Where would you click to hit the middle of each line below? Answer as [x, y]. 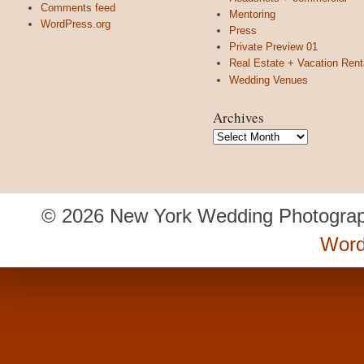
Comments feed [78, 8]
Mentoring [252, 14]
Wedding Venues [269, 80]
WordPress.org [76, 24]
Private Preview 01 [273, 47]
